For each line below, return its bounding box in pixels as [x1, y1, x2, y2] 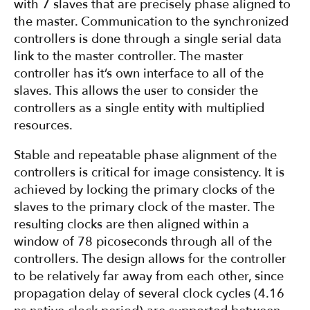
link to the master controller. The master [14, 48, 244, 66]
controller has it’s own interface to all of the [14, 65, 264, 83]
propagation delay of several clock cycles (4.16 [14, 285, 284, 303]
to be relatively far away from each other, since [14, 268, 284, 286]
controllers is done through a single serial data [14, 30, 282, 48]
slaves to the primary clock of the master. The [14, 199, 275, 217]
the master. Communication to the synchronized [14, 13, 289, 31]
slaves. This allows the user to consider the [14, 82, 258, 100]
